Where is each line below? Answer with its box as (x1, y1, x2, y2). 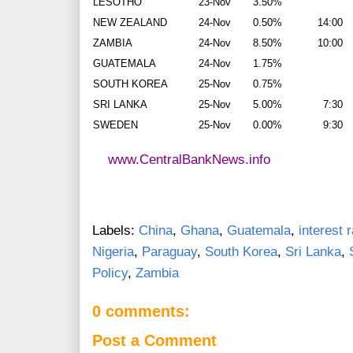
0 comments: (92, 303, 190, 321)
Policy (92, 266, 128, 281)
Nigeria (92, 244, 134, 260)
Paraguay (142, 244, 197, 260)
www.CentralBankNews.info (108, 152, 270, 168)
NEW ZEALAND (93, 17, 170, 29)
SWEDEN (93, 119, 138, 132)
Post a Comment (92, 331, 217, 349)
